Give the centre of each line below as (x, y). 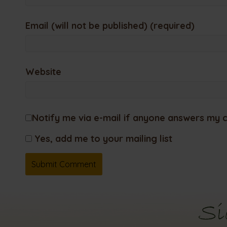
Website (43, 71)
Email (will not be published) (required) (110, 25)
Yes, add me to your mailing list (102, 138)
